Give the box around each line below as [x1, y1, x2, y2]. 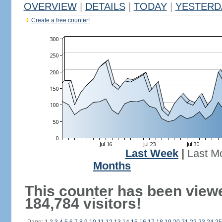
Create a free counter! [31, 17, 90, 24]
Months [93, 160, 131, 172]
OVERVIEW [23, 1, 77, 12]
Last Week [125, 148, 178, 160]
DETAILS [85, 1, 125, 12]
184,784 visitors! [24, 195, 141, 212]
